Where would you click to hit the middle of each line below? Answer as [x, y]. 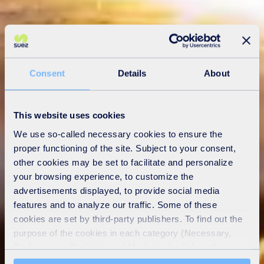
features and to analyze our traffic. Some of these [115, 204]
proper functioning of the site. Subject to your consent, [125, 148]
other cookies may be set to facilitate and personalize [123, 162]
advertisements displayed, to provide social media [117, 190]
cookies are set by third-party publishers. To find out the [128, 219]
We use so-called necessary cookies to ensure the [118, 134]
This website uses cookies [70, 115]
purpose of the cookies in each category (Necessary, [123, 233]
